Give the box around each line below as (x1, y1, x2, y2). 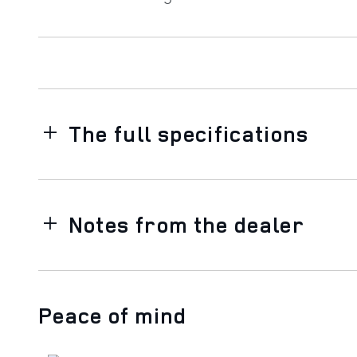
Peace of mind (38, 300, 187, 330)
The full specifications (68, 119, 309, 148)
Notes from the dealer (68, 210, 305, 239)
